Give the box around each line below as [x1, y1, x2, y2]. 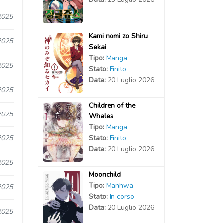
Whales [88, 111, 113, 121]
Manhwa [106, 180, 133, 190]
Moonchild [88, 169, 121, 179]
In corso [109, 191, 134, 201]
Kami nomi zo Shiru [88, 31, 148, 41]
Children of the [88, 100, 136, 110]
